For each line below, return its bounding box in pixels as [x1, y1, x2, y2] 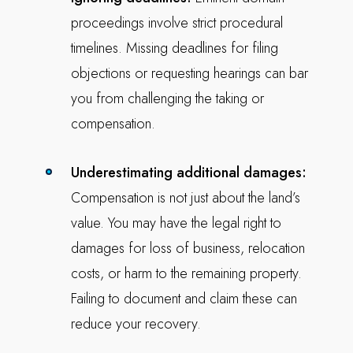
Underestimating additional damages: [70, 162, 307, 183]
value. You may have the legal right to [70, 213, 281, 233]
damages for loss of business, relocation [70, 238, 305, 258]
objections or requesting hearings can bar [70, 63, 308, 84]
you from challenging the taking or [70, 88, 264, 109]
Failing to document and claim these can [70, 288, 297, 309]
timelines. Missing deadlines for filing [70, 38, 278, 58]
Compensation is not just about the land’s [70, 188, 300, 208]
